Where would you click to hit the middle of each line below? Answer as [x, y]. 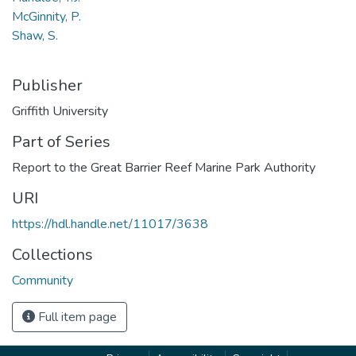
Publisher [47, 85]
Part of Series [61, 141]
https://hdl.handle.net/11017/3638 [110, 224]
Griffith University [60, 111]
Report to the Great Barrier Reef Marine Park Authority [164, 167]
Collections [52, 254]
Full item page [76, 317]
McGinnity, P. [46, 16]
